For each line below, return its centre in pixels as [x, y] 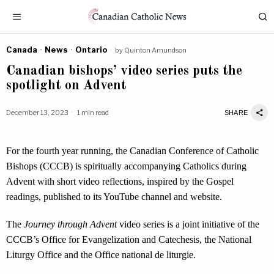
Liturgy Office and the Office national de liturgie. [101, 255]
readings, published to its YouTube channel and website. [114, 197]
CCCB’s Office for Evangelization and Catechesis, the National [129, 239]
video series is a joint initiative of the [188, 224]
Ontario [91, 50]
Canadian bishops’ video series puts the [124, 71]
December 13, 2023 [37, 112]
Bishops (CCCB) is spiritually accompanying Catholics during [126, 166]
